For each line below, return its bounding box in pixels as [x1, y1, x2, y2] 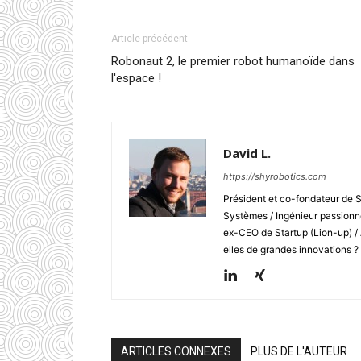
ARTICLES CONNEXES [121, 345, 231, 358]
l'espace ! [111, 71, 161, 85]
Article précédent [111, 33, 188, 44]
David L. [223, 145, 271, 161]
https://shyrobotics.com [223, 171, 326, 182]
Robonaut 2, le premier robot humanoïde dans [111, 54, 355, 68]
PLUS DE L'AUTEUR [251, 345, 347, 358]
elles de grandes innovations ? [223, 243, 359, 255]
